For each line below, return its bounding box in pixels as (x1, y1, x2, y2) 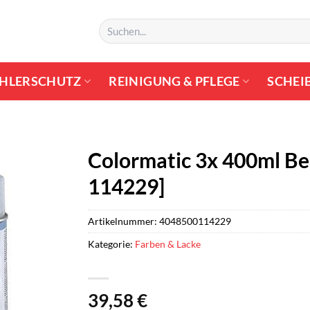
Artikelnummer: (88, 215, 159, 227)
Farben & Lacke (135, 237, 201, 250)
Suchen (98, 19, 127, 30)
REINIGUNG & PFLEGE (109, 73, 240, 89)
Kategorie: (88, 237, 135, 250)
